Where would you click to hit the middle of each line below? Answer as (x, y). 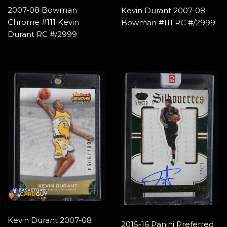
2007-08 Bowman (42, 10)
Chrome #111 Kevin (43, 22)
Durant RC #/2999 (42, 34)
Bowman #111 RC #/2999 (168, 22)
